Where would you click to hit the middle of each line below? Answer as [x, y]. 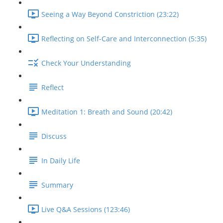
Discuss [54, 136]
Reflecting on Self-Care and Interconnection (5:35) [124, 39]
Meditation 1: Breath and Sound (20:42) [107, 112]
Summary [57, 185]
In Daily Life [61, 161]
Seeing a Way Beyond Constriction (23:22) [110, 14]
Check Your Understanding [86, 63]
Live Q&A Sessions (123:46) [86, 210]
